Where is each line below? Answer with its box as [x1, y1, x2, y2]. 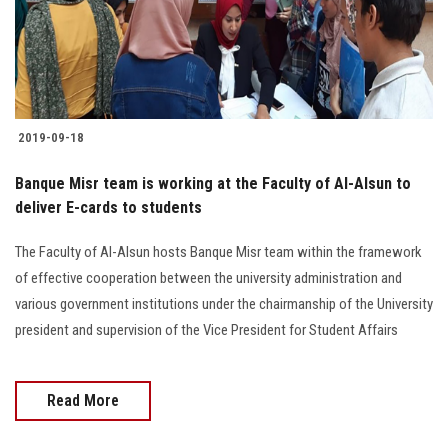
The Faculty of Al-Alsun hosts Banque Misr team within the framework [15, 242, 422, 261]
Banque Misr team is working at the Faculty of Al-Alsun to [15, 173, 411, 193]
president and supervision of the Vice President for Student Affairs [15, 320, 398, 339]
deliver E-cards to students [15, 197, 202, 217]
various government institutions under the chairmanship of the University [15, 294, 433, 313]
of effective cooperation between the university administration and [15, 268, 402, 287]
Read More [47, 390, 119, 410]
